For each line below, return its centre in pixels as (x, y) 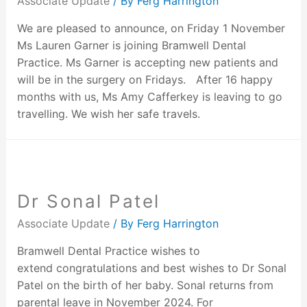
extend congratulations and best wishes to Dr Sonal (151, 268)
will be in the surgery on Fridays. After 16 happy (145, 79)
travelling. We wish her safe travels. (108, 113)
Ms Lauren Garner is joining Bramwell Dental (131, 45)
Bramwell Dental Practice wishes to (108, 251)
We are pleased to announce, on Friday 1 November (151, 28)
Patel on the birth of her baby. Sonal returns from (145, 285)
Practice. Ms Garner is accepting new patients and (147, 62)
